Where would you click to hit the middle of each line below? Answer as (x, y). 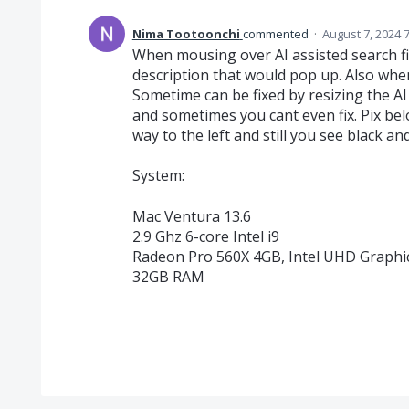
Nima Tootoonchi (186, 33)
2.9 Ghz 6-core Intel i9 (205, 236)
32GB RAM (168, 276)
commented (277, 33)
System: (158, 176)
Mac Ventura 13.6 (191, 216)
